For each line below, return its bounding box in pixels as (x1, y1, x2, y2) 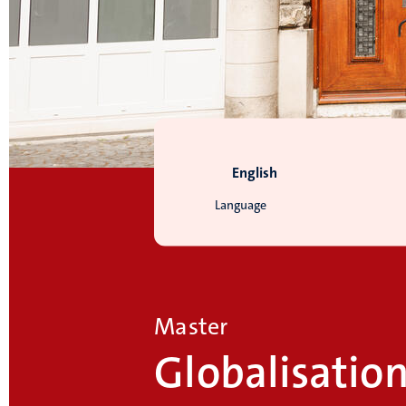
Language (214, 197, 266, 214)
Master (154, 312, 227, 343)
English (232, 163, 278, 183)
